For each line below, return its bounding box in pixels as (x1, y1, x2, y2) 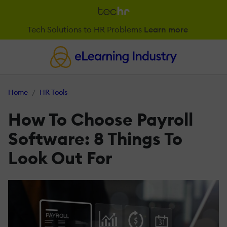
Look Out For (8, 146, 112, 169)
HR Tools (40, 87, 67, 97)
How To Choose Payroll (8, 108, 193, 130)
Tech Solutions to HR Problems (27, 24, 142, 35)
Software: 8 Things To (8, 127, 182, 149)
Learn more (143, 24, 190, 35)
